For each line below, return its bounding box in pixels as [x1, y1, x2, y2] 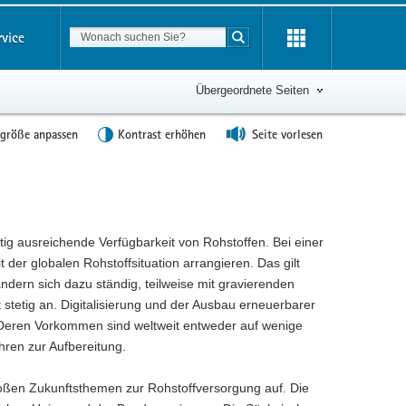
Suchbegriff [226, 28, 298, 43]
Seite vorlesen [252, 126, 323, 142]
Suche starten [237, 39, 324, 53]
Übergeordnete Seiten [196, 83, 309, 97]
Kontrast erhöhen [118, 126, 206, 142]
